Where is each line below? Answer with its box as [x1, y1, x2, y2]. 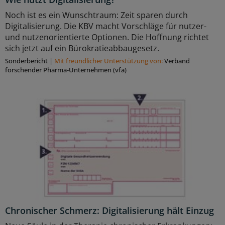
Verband [164, 56, 190, 66]
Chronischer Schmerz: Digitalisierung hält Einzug [5, 204, 214, 217]
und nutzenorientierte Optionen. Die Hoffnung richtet [5, 32, 209, 43]
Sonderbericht [5, 56, 48, 66]
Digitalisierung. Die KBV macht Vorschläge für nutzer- [5, 21, 206, 32]
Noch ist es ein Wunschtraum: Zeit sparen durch [5, 10, 188, 21]
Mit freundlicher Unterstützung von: [54, 56, 164, 66]
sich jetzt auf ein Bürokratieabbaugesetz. [5, 43, 159, 54]
